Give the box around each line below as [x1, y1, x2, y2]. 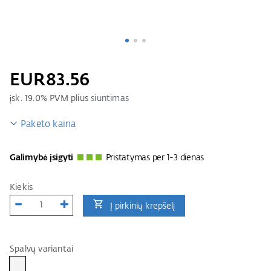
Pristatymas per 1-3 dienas [105, 153, 204, 162]
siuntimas [91, 94, 129, 103]
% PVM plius [40, 94, 91, 103]
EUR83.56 [10, 71, 90, 89]
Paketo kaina [21, 119, 76, 129]
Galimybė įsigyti [10, 153, 73, 162]
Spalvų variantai [10, 244, 74, 253]
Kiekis [10, 183, 33, 192]
